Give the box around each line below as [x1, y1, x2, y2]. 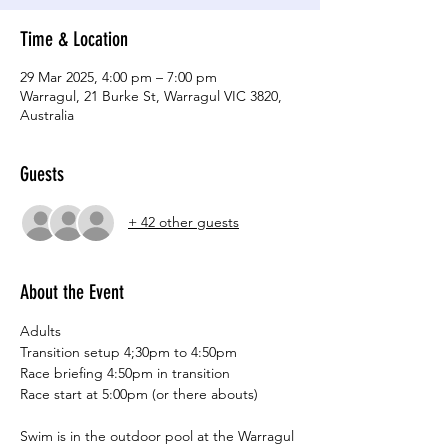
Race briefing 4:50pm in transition [20, 363, 230, 382]
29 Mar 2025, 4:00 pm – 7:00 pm [20, 67, 217, 86]
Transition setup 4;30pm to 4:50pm [20, 342, 237, 361]
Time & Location [20, 26, 128, 51]
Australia [20, 105, 74, 124]
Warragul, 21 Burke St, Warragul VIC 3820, [20, 86, 282, 105]
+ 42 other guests [128, 213, 239, 232]
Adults [20, 321, 61, 340]
